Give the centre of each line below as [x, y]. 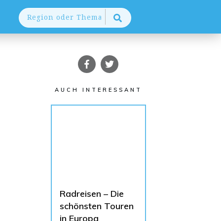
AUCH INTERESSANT [98, 90]
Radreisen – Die [92, 194]
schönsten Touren [96, 206]
